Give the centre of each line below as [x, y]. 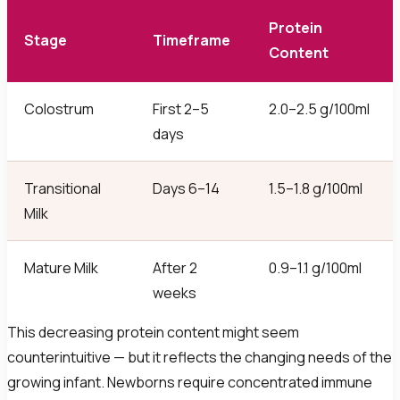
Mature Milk [62, 267]
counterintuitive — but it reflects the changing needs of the [200, 357]
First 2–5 [181, 108]
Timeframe [192, 40]
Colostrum [59, 108]
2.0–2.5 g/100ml [320, 108]
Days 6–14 [187, 188]
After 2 [175, 267]
